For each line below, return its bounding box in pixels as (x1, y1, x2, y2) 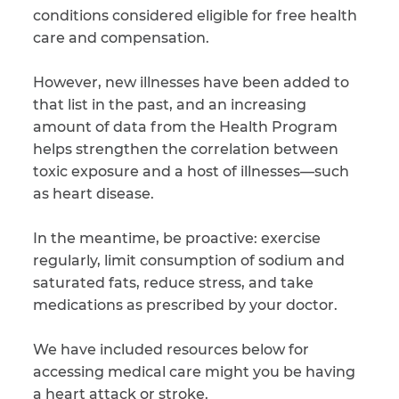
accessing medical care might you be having (33, 363, 355, 380)
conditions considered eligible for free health (33, 7, 357, 24)
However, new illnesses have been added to (33, 74, 349, 91)
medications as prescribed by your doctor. (33, 297, 338, 313)
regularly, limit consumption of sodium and (33, 252, 345, 269)
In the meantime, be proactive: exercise (33, 230, 321, 247)
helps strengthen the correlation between (33, 141, 338, 158)
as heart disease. (33, 185, 158, 202)
